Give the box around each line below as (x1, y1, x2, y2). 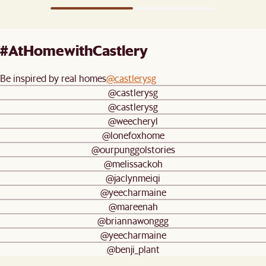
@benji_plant (106, 242, 160, 255)
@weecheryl (108, 114, 158, 127)
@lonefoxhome (102, 128, 164, 141)
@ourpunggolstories (91, 142, 175, 156)
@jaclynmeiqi (106, 171, 160, 184)
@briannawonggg (97, 214, 169, 227)
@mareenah (108, 199, 158, 213)
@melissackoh (103, 157, 163, 170)
